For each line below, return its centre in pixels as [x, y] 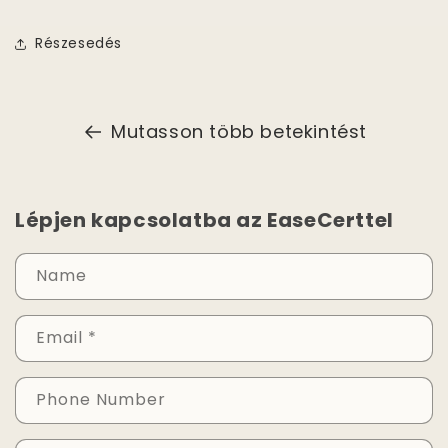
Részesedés [78, 43]
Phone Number [101, 399]
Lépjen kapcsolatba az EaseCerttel [204, 219]
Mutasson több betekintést [239, 131]
